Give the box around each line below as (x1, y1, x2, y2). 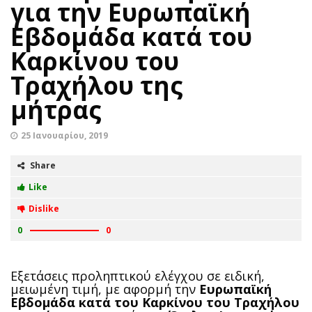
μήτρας (10, 93, 102, 127)
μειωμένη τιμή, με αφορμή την (10, 281, 199, 298)
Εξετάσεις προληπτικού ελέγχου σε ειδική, (10, 267, 265, 285)
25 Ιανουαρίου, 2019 (21, 130, 108, 142)
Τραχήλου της (10, 69, 183, 102)
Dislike (29, 203, 59, 215)
